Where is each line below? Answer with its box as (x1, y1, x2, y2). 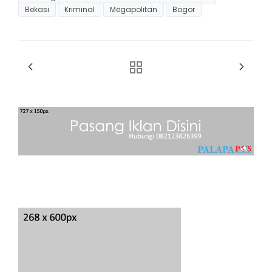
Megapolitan (110, 4, 157, 15)
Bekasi (25, 4, 49, 15)
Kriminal (64, 4, 95, 15)
